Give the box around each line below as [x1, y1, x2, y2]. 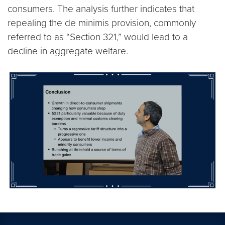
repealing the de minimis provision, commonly [8, 17, 196, 29]
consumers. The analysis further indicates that [8, 3, 194, 15]
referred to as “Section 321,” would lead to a [8, 31, 188, 43]
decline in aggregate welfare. [8, 45, 128, 57]
